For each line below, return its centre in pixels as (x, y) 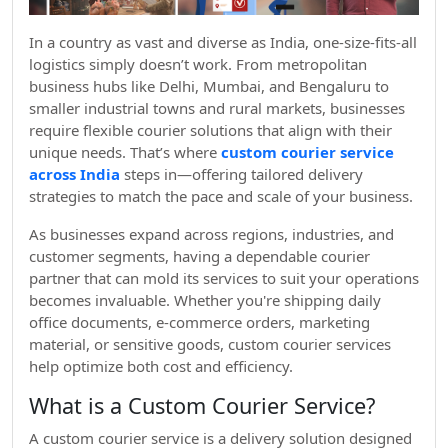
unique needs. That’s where (125, 152)
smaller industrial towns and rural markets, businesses (217, 108)
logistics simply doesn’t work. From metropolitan (198, 64)
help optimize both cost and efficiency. (161, 366)
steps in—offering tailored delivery (241, 174)
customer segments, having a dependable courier (199, 256)
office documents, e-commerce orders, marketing (199, 322)
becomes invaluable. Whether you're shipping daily (205, 300)
